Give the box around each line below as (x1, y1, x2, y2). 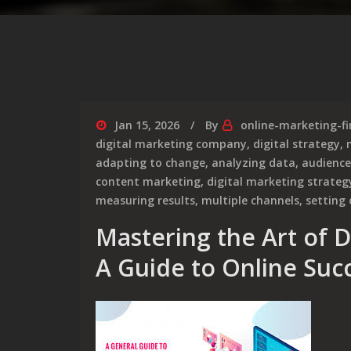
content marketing (96, 174, 201, 189)
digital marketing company (96, 136, 247, 151)
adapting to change (96, 155, 205, 170)
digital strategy (253, 136, 340, 151)
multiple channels (201, 193, 299, 208)
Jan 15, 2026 (114, 118, 179, 132)
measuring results (96, 193, 195, 208)
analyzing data (212, 155, 295, 170)
